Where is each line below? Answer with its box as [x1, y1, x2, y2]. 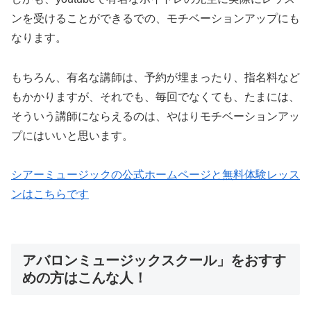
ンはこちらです [11, 188, 89, 201]
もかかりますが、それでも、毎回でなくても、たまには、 [11, 90, 300, 103]
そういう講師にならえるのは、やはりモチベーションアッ [11, 110, 300, 122]
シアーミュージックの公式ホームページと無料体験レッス [11, 169, 300, 181]
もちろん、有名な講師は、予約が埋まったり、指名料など [11, 71, 300, 83]
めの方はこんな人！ [22, 270, 147, 286]
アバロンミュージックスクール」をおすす [22, 253, 286, 269]
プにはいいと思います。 [11, 129, 133, 142]
